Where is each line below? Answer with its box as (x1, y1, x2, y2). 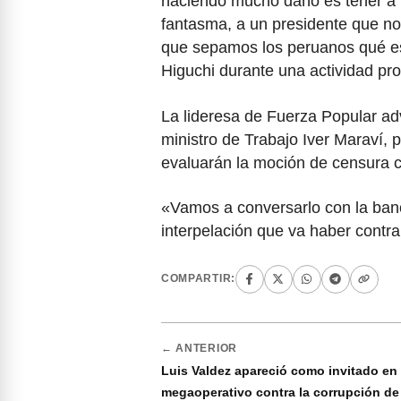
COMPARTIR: (161, 273, 235, 285)
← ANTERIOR (161, 342, 237, 354)
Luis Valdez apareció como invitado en (161, 363, 397, 378)
